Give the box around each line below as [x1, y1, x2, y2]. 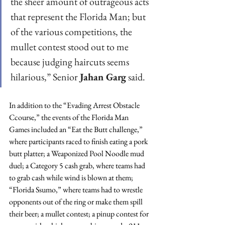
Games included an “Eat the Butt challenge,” [9, 124, 144, 135]
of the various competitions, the [11, 25, 134, 39]
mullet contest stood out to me [11, 40, 131, 54]
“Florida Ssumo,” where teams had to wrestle [9, 184, 144, 195]
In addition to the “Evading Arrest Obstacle [9, 100, 141, 111]
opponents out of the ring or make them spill [9, 196, 144, 207]
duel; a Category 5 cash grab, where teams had [9, 160, 147, 171]
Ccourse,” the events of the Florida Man [9, 112, 130, 123]
